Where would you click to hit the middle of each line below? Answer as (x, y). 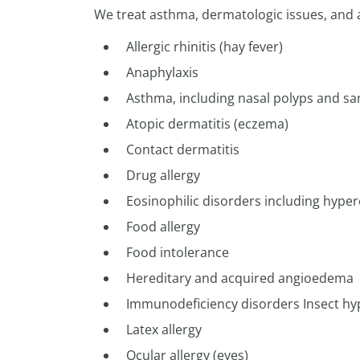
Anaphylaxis (162, 72)
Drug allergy (163, 175)
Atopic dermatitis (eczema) (207, 124)
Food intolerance (178, 252)
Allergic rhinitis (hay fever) (205, 47)
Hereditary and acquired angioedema (240, 278)
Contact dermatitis (183, 149)
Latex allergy (164, 329)
